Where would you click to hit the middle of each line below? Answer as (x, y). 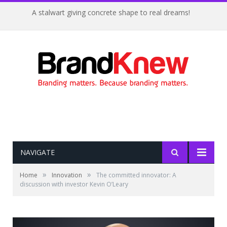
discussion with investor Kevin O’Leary (74, 184)
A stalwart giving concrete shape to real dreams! (111, 13)
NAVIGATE (37, 152)
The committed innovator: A (136, 175)
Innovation (67, 175)
